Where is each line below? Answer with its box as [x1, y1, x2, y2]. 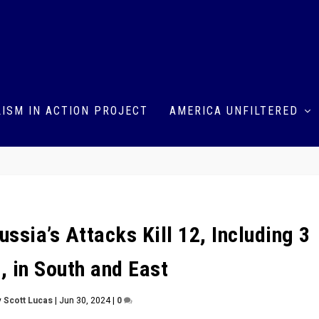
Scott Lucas [4, 293, 53, 307]
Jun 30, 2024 [59, 293, 111, 307]
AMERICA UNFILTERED [169, 103, 299, 117]
